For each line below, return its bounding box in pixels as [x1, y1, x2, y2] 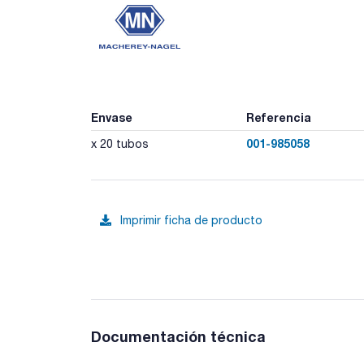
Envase [91, 110, 132, 124]
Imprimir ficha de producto [120, 213, 262, 227]
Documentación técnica [91, 327, 266, 345]
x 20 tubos [91, 137, 149, 150]
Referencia [245, 110, 311, 124]
